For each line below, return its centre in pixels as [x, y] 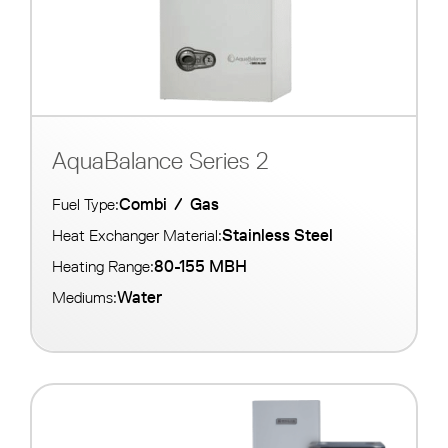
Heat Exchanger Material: [137, 236]
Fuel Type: [85, 205]
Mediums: [84, 298]
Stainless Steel [277, 235]
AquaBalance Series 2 [160, 161]
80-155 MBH [200, 266]
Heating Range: [103, 267]
